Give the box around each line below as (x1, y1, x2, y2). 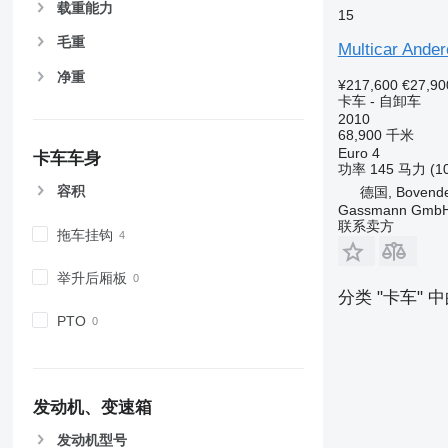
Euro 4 (337, 144, 380, 161)
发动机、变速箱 (32, 398, 152, 418)
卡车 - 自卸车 (337, 92, 421, 109)
